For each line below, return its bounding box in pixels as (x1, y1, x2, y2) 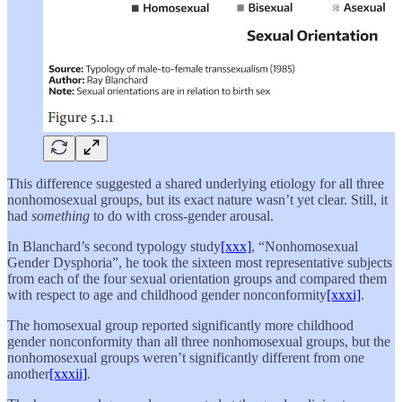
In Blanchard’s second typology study (7, 239, 221, 255)
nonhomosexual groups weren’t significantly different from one (7, 350, 364, 366)
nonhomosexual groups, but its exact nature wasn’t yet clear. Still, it (7, 192, 388, 208)
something (31, 208, 93, 224)
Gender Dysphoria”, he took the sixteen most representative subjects (7, 255, 392, 271)
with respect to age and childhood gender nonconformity (7, 287, 327, 303)
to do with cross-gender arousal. (93, 208, 274, 224)
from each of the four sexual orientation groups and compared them (7, 271, 387, 287)
